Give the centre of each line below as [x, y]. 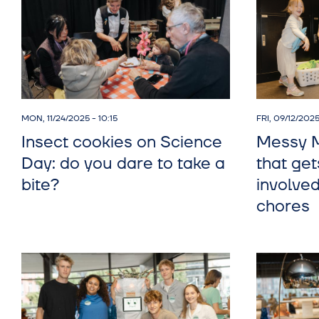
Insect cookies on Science [122, 143]
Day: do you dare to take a [123, 164]
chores [283, 207]
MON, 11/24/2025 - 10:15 [69, 119]
